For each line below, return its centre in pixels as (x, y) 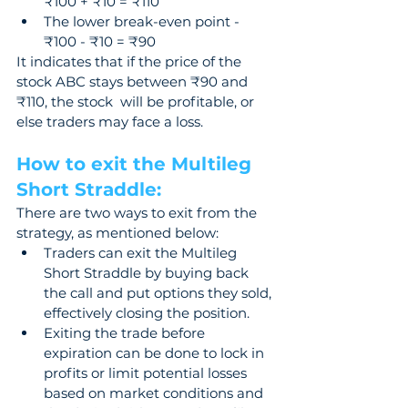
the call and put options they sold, (159, 293)
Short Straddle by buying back (148, 273)
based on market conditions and (155, 393)
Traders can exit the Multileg (142, 253)
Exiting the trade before (126, 333)
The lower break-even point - (143, 21)
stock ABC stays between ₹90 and (134, 82)
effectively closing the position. (147, 313)
